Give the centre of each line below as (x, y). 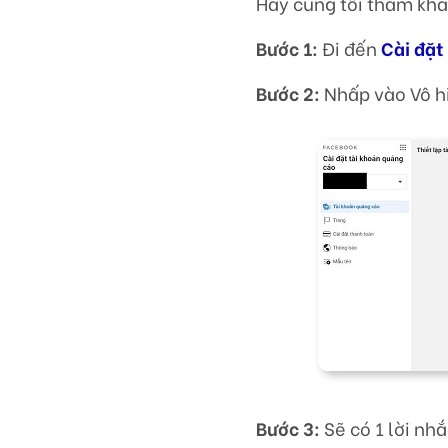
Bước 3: (290, 428)
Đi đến (352, 48)
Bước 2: (288, 93)
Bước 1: (289, 48)
